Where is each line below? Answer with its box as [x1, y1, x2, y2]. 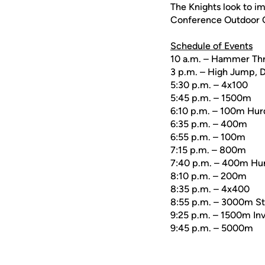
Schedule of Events [170, 40, 253, 51]
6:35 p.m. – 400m [170, 118, 247, 130]
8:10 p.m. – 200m [170, 170, 247, 182]
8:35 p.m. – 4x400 [170, 183, 250, 195]
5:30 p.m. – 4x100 [170, 79, 248, 91]
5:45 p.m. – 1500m [170, 92, 251, 104]
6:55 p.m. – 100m [170, 131, 245, 143]
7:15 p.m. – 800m [170, 144, 246, 156]
